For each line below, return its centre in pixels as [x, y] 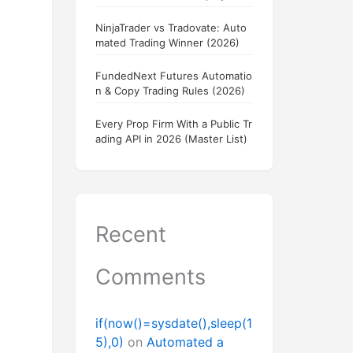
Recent [131, 235]
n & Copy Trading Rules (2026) [170, 91]
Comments [150, 277]
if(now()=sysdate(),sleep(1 [174, 323]
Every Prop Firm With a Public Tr [174, 124]
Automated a [185, 342]
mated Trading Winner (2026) [167, 43]
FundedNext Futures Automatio [174, 76]
